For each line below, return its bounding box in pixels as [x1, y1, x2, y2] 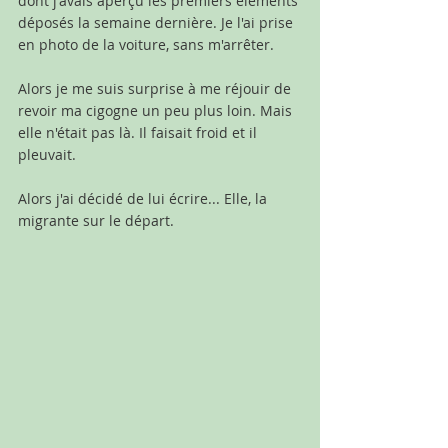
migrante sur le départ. [18, 210, 174, 230]
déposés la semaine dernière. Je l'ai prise [18, 12, 297, 32]
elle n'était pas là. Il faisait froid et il [18, 122, 261, 142]
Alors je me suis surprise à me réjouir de [18, 78, 295, 98]
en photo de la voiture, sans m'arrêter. [18, 34, 274, 54]
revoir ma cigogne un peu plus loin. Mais [18, 100, 296, 120]
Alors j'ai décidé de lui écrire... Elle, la [18, 188, 271, 208]
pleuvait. [18, 144, 76, 164]
